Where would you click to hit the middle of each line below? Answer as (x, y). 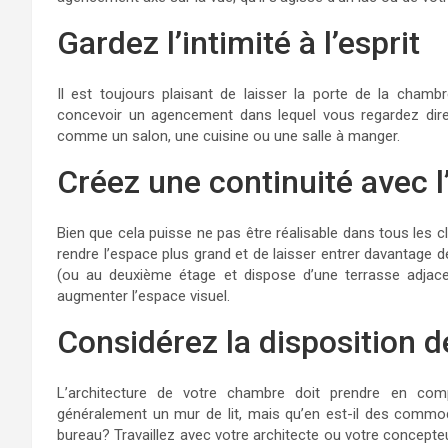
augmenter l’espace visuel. (143, 296)
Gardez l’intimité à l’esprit (238, 43)
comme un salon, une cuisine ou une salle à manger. (228, 136)
